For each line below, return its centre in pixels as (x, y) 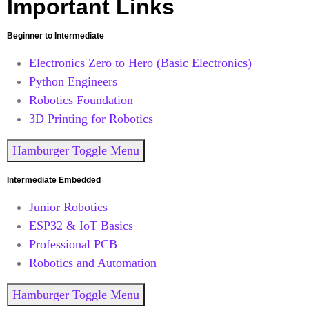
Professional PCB (73, 244)
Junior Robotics (68, 207)
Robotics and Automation (93, 262)
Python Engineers (73, 81)
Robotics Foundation (81, 100)
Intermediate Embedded (54, 180)
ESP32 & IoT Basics (81, 225)
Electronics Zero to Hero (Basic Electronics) (140, 62)
